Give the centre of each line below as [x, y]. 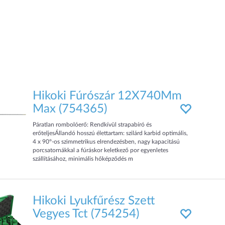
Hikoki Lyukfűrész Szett [94, 201]
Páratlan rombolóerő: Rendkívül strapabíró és [92, 125]
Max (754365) [70, 109]
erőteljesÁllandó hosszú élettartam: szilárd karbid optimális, [110, 133]
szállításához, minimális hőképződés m [83, 159]
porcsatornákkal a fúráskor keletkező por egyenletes [101, 150]
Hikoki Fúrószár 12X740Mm [107, 96]
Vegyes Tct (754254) [86, 214]
